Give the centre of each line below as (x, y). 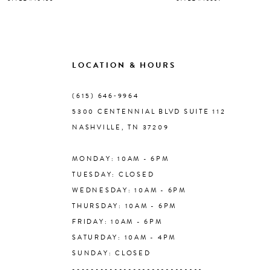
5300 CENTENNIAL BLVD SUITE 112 (149, 112)
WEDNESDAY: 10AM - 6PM (129, 191)
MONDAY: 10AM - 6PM (121, 159)
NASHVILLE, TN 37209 (121, 128)
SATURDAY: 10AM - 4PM (124, 238)
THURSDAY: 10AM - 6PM (124, 206)
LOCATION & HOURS (124, 66)
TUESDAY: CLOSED (113, 175)
